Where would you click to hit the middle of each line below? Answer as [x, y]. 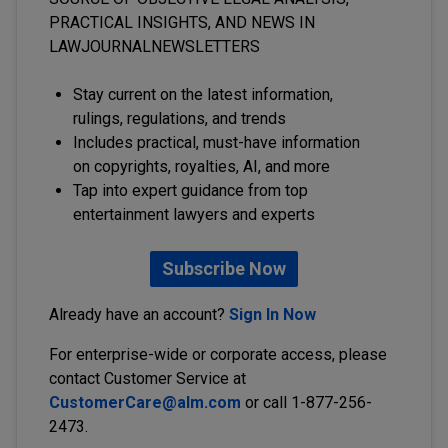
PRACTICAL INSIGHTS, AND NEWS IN [182, 22]
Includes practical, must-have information [216, 142]
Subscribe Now [224, 268]
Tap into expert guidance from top [190, 190]
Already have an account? [139, 314]
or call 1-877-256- [308, 402]
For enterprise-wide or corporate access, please [218, 354]
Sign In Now [272, 314]
